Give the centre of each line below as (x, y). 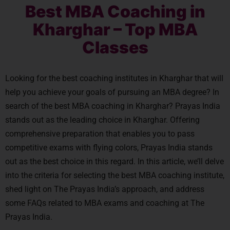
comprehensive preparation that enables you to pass (100, 134)
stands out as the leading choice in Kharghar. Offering (102, 120)
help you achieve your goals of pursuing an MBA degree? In (112, 92)
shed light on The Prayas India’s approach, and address (105, 189)
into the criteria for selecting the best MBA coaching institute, (115, 175)
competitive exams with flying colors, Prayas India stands (109, 148)
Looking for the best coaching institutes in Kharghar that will (114, 78)
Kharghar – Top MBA (115, 30)
